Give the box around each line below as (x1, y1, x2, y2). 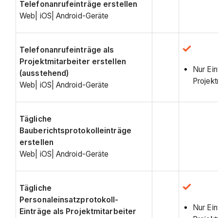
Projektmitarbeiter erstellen (19, 56, 126, 66)
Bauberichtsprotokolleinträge (19, 126, 131, 135)
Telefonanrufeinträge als (19, 45, 114, 54)
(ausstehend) (19, 68, 69, 78)
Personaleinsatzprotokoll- (19, 195, 119, 204)
